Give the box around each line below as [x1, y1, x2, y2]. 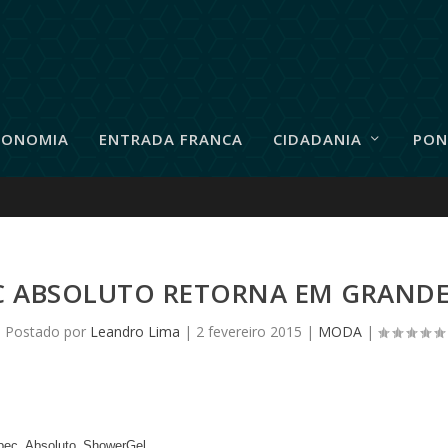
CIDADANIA [273, 128, 362, 149]
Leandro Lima [89, 321, 180, 341]
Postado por [4, 321, 90, 341]
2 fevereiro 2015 [195, 321, 302, 341]
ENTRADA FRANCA [99, 128, 243, 149]
